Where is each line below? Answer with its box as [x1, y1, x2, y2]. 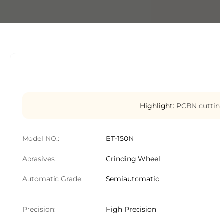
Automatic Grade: [22, 174, 82, 183]
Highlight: [140, 101, 174, 110]
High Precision [106, 205, 156, 214]
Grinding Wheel [106, 154, 160, 163]
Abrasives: [22, 154, 56, 163]
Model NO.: [22, 134, 59, 143]
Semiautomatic [106, 174, 159, 183]
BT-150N [106, 134, 134, 143]
